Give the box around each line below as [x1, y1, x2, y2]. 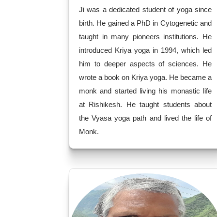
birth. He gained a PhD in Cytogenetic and [79, 19, 212, 27]
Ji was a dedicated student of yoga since [79, 5, 212, 14]
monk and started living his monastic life [79, 87, 212, 95]
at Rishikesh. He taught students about [79, 100, 212, 108]
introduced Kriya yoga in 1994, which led [79, 46, 212, 54]
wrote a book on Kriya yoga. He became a [79, 73, 212, 81]
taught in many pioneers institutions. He [79, 32, 212, 41]
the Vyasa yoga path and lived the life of [79, 114, 212, 122]
